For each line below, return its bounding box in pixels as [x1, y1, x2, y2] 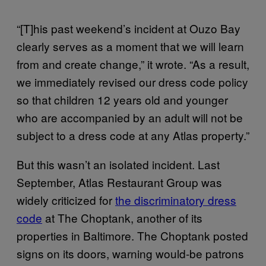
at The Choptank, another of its [42, 209, 202, 226]
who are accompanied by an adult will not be [17, 109, 243, 125]
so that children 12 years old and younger [17, 91, 228, 107]
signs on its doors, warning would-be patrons [17, 245, 244, 261]
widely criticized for [17, 191, 115, 208]
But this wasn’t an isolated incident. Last [17, 156, 220, 172]
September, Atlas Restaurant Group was [17, 173, 222, 190]
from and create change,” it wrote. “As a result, [17, 55, 249, 72]
